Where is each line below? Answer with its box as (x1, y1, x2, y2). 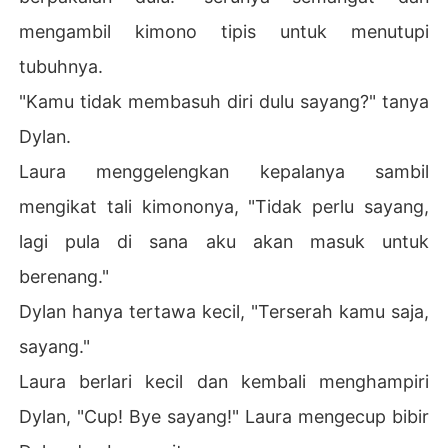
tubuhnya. (19, 55, 104, 77)
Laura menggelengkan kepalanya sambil (19, 160, 429, 182)
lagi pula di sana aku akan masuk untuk (19, 230, 429, 252)
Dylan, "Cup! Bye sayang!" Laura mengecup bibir (19, 405, 429, 427)
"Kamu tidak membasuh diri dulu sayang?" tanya (19, 90, 429, 112)
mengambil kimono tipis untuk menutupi (19, 20, 429, 42)
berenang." (19, 265, 110, 287)
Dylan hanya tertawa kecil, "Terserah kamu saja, (19, 300, 429, 322)
